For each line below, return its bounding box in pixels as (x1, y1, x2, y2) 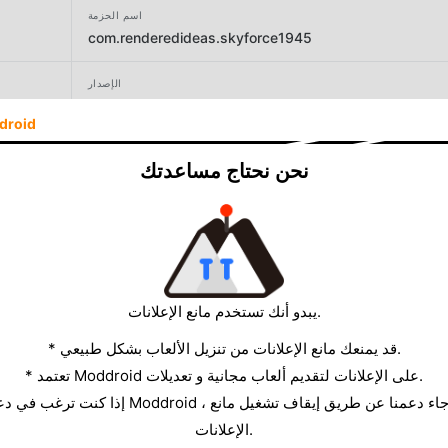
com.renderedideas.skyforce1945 (87, 28, 312, 46)
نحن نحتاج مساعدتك (139, 159, 309, 183)
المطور (87, 144, 122, 157)
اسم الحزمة (87, 8, 143, 21)
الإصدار (87, 76, 122, 89)
